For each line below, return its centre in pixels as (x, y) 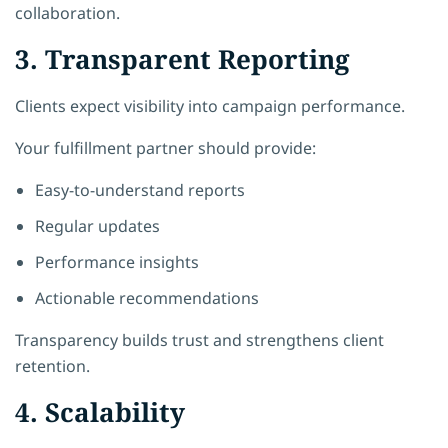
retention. (52, 365)
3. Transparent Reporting (182, 58)
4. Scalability (100, 411)
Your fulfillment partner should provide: (165, 147)
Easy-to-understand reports (140, 189)
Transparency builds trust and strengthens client (199, 339)
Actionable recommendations (147, 297)
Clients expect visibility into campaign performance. (210, 105)
